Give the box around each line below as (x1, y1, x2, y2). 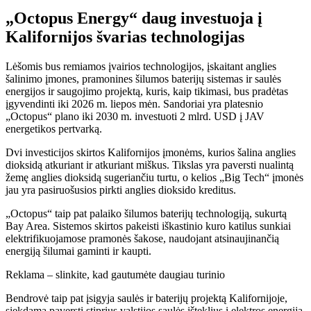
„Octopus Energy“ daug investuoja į (6, 9, 262, 28)
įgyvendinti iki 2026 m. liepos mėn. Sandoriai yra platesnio (6, 98, 263, 110)
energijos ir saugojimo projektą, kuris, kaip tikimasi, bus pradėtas (6, 85, 288, 97)
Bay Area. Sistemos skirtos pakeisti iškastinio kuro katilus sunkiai (6, 220, 291, 232)
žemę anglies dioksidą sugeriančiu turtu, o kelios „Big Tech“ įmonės (6, 171, 303, 183)
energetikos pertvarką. (6, 123, 102, 135)
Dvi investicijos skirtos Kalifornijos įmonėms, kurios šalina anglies (6, 146, 296, 158)
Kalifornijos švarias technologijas (6, 28, 244, 47)
